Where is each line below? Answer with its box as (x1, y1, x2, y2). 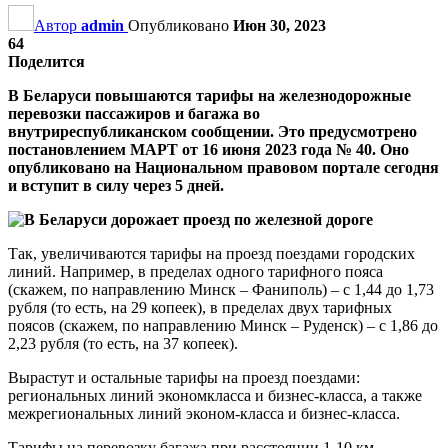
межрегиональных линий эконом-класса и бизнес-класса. (8, 404, 400, 422)
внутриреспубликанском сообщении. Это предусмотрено (8, 122, 417, 140)
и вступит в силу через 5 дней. (8, 176, 224, 194)
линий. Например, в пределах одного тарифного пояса (8, 262, 383, 280)
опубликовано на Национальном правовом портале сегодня (8, 158, 439, 176)
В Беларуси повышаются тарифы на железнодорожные (8, 86, 411, 104)
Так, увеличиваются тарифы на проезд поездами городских (8, 244, 415, 262)
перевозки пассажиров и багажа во (8, 104, 260, 122)
